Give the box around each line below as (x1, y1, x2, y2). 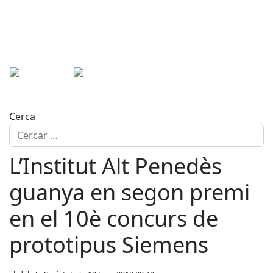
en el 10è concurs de (9, 204, 218, 233)
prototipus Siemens (9, 230, 208, 260)
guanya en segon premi (9, 177, 250, 207)
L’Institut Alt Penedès (9, 151, 222, 181)
